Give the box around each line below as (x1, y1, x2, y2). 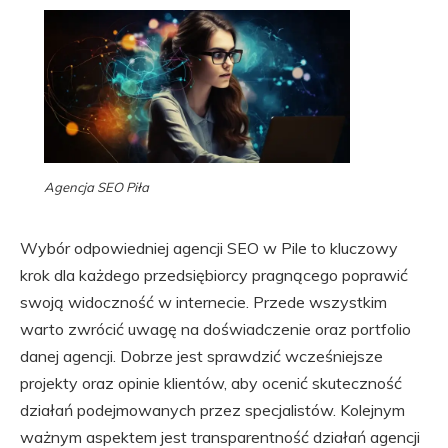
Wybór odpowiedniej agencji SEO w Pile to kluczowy (20, 238, 398, 258)
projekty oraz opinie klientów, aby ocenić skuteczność (20, 373, 402, 393)
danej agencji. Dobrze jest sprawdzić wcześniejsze (20, 346, 383, 366)
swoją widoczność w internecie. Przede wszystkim (20, 292, 387, 312)
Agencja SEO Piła (44, 179, 149, 196)
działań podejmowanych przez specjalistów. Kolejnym (20, 400, 405, 420)
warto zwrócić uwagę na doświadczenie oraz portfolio (20, 319, 411, 339)
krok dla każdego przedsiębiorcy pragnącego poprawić (20, 265, 408, 285)
